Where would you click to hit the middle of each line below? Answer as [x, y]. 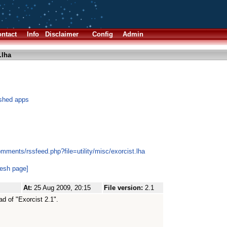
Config [103, 34]
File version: [124, 188]
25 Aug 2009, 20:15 [62, 188]
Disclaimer [62, 34]
